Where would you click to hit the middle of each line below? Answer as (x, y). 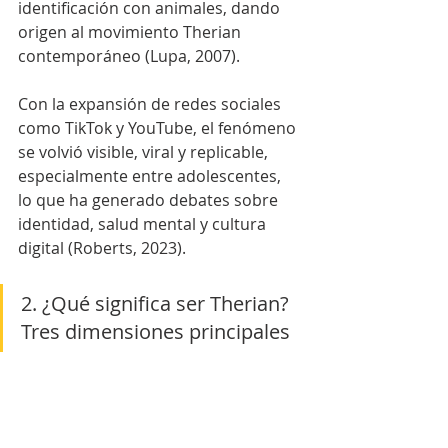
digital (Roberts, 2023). (102, 247)
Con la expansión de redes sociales (151, 103)
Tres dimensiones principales (155, 331)
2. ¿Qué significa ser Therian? (157, 303)
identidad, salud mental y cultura (144, 223)
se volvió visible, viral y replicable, (145, 151)
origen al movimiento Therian (131, 31)
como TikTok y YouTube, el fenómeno (159, 127)
